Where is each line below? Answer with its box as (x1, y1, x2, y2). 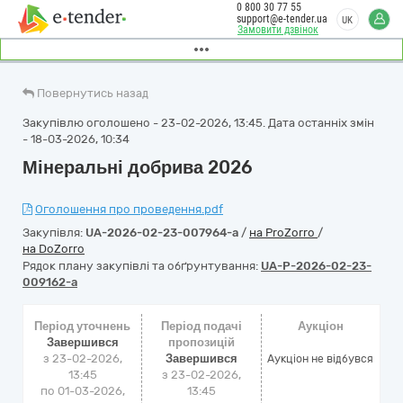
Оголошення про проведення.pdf (35, 202, 223, 216)
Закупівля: (22, 226, 85, 239)
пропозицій (167, 336, 235, 349)
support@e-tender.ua (237, 13, 327, 25)
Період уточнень (34, 319, 131, 333)
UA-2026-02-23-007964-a (85, 226, 238, 239)
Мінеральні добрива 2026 (22, 157, 253, 178)
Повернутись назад (37, 86, 148, 100)
